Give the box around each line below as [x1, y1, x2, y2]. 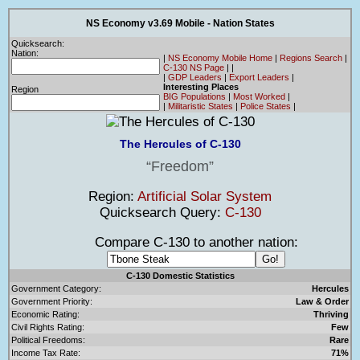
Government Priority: [11, 296, 92, 306]
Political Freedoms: [11, 334, 85, 345]
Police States [240, 100, 291, 111]
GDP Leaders [168, 72, 222, 82]
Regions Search [280, 52, 342, 63]
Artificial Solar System [137, 188, 272, 204]
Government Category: [11, 283, 101, 293]
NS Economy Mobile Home [168, 52, 272, 63]
